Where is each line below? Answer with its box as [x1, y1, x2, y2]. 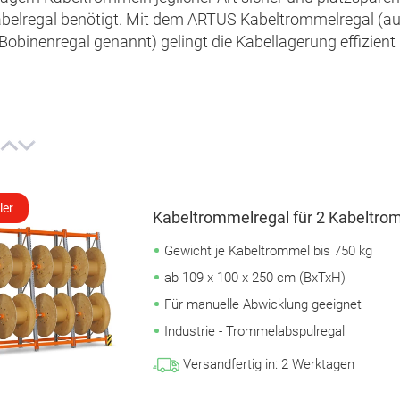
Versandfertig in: [182, 356, 278, 373]
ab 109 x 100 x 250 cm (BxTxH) [163, 270, 346, 287]
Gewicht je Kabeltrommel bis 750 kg [163, 243, 372, 260]
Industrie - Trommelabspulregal [163, 323, 345, 340]
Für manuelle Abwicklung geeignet [163, 296, 362, 313]
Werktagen [291, 356, 354, 373]
